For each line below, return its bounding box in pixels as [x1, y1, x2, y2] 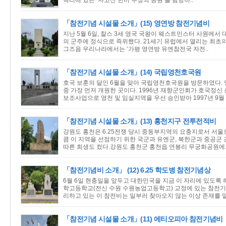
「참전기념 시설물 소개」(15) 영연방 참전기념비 [63, 19, 209, 27]
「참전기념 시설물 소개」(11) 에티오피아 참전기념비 [63, 215, 223, 223]
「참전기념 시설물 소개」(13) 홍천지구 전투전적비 [63, 117, 216, 125]
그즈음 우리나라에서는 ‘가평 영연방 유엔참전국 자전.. [63, 45, 208, 52]
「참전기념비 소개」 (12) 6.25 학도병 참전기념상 [63, 166, 210, 174]
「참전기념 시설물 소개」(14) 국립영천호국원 [63, 68, 201, 76]
